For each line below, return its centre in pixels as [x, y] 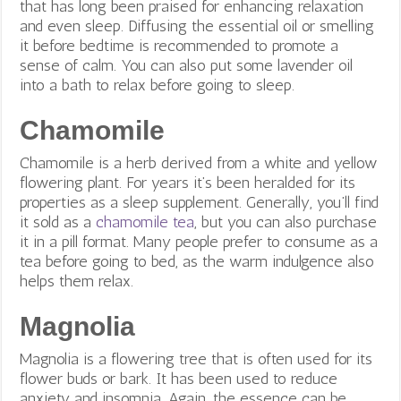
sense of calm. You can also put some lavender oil [187, 66]
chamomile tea [145, 222]
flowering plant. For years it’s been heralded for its [188, 183]
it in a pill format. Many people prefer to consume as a [199, 242]
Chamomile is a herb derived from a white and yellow [199, 163]
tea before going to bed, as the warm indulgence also [197, 262]
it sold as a [58, 222]
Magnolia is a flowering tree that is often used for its [196, 359]
